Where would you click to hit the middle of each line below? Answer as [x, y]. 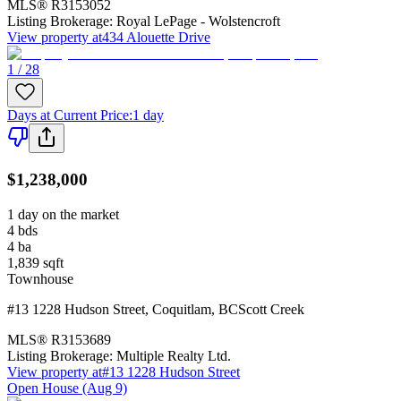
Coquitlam [182, 309]
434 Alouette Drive [156, 38]
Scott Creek [271, 309]
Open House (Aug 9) [67, 388]
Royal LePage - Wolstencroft [198, 21]
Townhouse [40, 278]
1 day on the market [63, 214]
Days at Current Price [68, 115]
